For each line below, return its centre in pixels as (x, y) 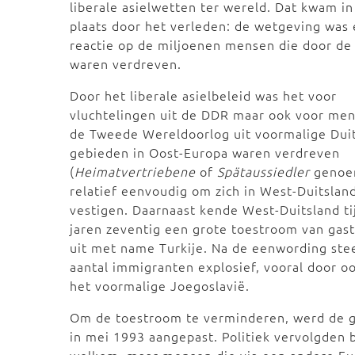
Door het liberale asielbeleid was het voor (203, 95)
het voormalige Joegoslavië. (162, 285)
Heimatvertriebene (135, 171)
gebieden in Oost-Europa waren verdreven (205, 152)
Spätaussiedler (263, 171)
